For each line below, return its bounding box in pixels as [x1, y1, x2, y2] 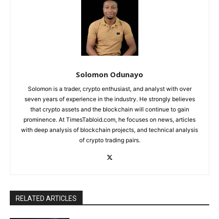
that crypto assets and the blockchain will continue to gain [30, 105, 189, 113]
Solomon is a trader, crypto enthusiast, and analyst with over [27, 85, 192, 92]
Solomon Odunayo [76, 69, 143, 79]
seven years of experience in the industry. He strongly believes [24, 95, 195, 103]
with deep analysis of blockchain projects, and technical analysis [21, 126, 198, 133]
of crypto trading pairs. [79, 136, 140, 144]
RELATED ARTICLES [16, 194, 77, 202]
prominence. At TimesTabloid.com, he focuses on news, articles [23, 115, 196, 123]
